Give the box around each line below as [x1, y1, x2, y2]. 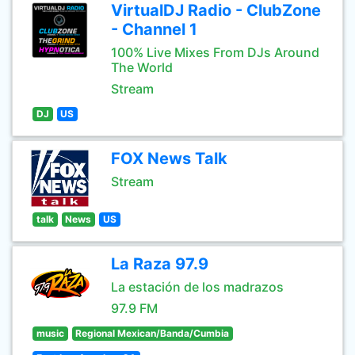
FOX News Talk [111, 149, 227, 168]
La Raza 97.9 [111, 254, 208, 273]
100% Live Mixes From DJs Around [111, 44, 319, 60]
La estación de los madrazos [111, 279, 284, 295]
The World [111, 59, 173, 75]
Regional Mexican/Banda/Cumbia [75, 327, 230, 339]
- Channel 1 [111, 20, 197, 39]
